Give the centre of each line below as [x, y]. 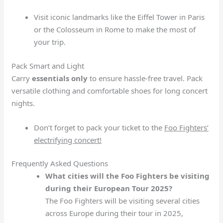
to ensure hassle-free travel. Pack [145, 78]
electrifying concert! [68, 140]
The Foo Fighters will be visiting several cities [122, 201]
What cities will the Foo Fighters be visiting [127, 176]
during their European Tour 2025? [109, 188]
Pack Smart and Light [48, 65]
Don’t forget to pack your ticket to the [99, 127]
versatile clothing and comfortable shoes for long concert [110, 90]
